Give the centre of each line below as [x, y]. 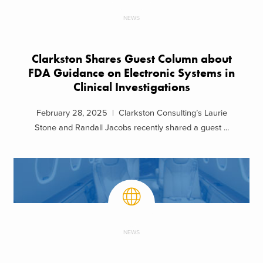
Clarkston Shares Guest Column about [131, 59]
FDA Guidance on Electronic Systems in [131, 73]
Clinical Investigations [131, 87]
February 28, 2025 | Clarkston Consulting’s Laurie [131, 113]
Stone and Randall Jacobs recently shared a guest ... [131, 128]
